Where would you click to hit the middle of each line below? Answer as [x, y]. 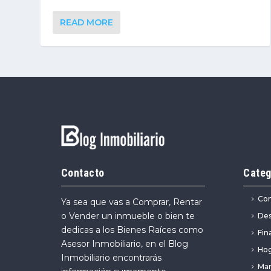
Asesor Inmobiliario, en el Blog [124, 244]
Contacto [83, 173]
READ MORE [87, 22]
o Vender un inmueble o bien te [128, 216]
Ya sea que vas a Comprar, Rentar [131, 202]
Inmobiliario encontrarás [111, 258]
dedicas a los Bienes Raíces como [132, 230]
